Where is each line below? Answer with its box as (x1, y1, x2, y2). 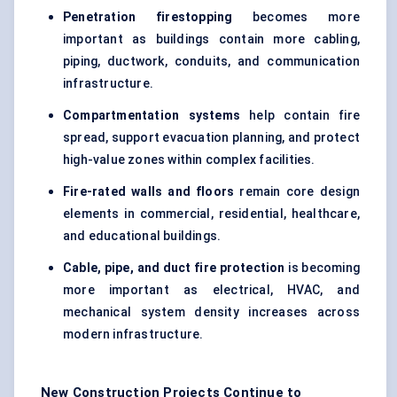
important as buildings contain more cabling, (63, 32, 360, 47)
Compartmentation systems (63, 108, 240, 123)
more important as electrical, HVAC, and (63, 283, 360, 298)
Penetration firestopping (63, 10, 233, 25)
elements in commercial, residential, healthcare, (63, 206, 360, 222)
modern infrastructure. (63, 327, 204, 342)
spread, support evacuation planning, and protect (63, 130, 360, 145)
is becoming (284, 261, 360, 276)
